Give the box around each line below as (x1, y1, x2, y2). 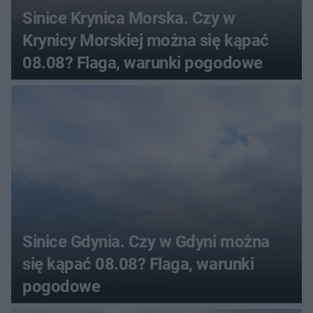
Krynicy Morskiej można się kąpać (22, 31, 269, 51)
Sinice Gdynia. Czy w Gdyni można (22, 232, 270, 252)
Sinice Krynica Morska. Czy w (22, 8, 235, 29)
